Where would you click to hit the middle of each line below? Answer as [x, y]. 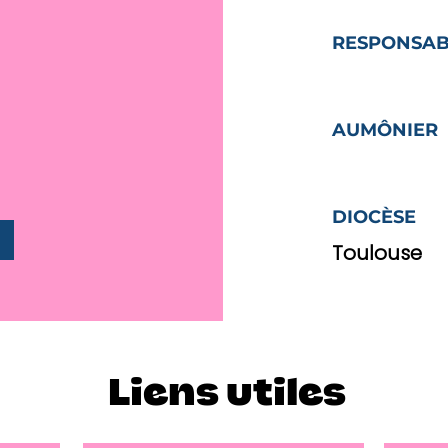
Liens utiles [227, 393]
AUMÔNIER [384, 130]
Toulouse [376, 253]
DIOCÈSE [373, 217]
